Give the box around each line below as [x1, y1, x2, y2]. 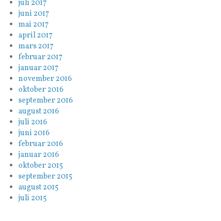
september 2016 [18, 95, 74, 106]
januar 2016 [18, 149, 60, 160]
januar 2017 [18, 62, 59, 74]
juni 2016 [18, 127, 50, 139]
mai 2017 [18, 19, 49, 30]
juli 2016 [18, 116, 48, 128]
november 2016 [18, 73, 73, 84]
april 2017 [18, 30, 53, 41]
